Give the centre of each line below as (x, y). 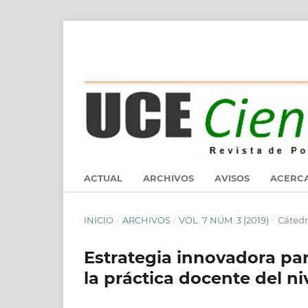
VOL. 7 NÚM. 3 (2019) (224, 220)
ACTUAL (103, 178)
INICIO (99, 220)
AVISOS (232, 178)
